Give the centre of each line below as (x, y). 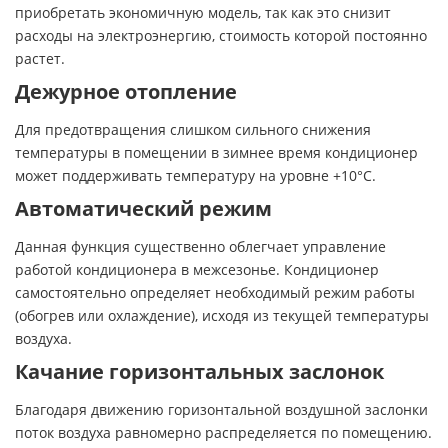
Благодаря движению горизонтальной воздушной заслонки (221, 409)
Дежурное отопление (126, 91)
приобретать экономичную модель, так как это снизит (203, 12)
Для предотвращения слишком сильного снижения (193, 129)
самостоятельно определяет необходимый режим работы (215, 292)
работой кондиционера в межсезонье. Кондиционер (197, 269)
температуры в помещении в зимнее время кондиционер (216, 152)
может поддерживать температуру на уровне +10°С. (195, 175)
